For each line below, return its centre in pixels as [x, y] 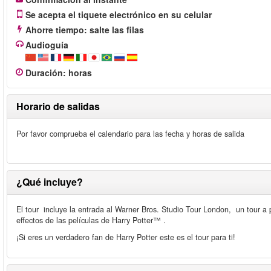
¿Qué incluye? [50, 182]
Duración [44, 73]
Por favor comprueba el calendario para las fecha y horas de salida [130, 134]
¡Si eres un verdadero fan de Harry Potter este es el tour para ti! [126, 237]
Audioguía [47, 45]
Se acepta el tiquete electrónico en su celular [119, 15]
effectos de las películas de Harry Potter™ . [91, 220]
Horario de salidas [58, 106]
